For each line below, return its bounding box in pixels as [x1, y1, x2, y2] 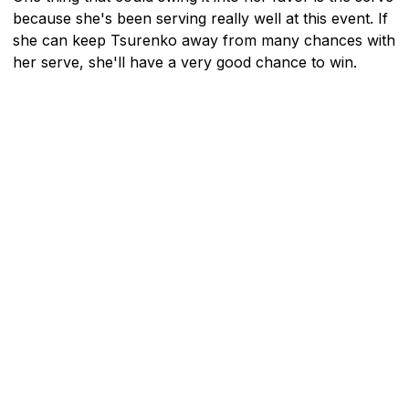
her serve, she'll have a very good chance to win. [13, 52, 357, 71]
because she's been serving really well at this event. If [13, 8, 388, 27]
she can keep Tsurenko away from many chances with [13, 30, 395, 49]
